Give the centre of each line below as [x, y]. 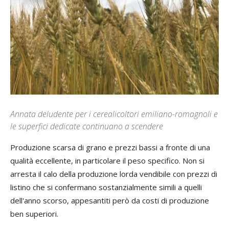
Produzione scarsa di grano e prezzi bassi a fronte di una [110, 147]
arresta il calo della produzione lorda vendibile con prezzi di [114, 174]
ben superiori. [34, 214]
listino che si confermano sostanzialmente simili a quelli [106, 187]
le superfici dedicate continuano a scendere [87, 127]
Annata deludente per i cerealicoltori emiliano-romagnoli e [114, 114]
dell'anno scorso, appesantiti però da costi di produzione [110, 201]
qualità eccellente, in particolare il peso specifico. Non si [107, 161]
